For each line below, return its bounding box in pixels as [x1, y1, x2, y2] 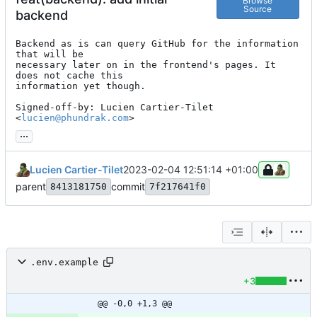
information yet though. [16, 81, 146, 92]
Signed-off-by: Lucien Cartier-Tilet [16, 102, 214, 113]
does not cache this [16, 70, 123, 81]
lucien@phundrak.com [21, 113, 129, 124]
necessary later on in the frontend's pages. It [16, 59, 276, 71]
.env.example [30, 256, 98, 267]
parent [16, 180, 46, 193]
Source [243, 3, 272, 14]
